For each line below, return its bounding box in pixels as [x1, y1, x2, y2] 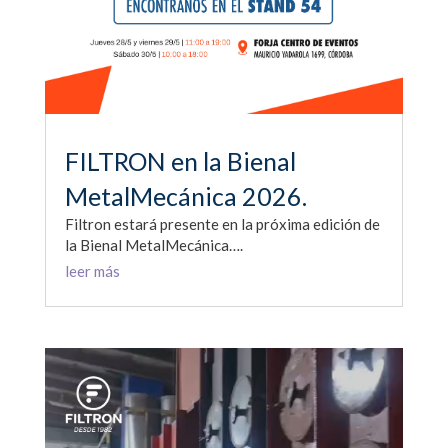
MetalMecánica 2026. [64, 181, 307, 212]
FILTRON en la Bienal [64, 146, 296, 177]
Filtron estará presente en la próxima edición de [64, 215, 380, 234]
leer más [64, 262, 120, 281]
